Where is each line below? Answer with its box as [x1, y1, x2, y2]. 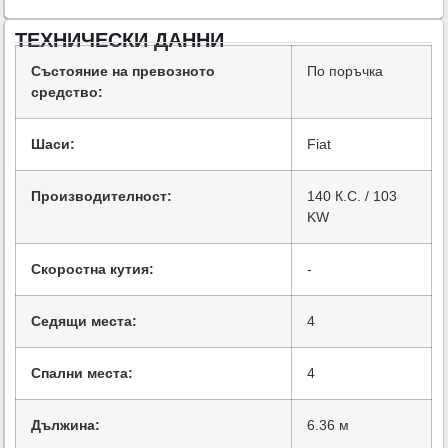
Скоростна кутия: [31, 261, 155, 278]
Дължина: [31, 417, 101, 434]
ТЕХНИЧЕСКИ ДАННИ [15, 29, 225, 52]
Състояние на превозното [31, 63, 216, 80]
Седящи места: [31, 313, 138, 330]
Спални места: [31, 365, 134, 382]
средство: [31, 84, 104, 101]
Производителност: [31, 188, 173, 205]
